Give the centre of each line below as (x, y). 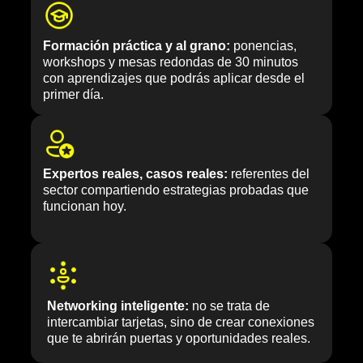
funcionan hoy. (85, 207)
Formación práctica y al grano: (137, 46)
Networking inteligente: (118, 306)
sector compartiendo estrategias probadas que (176, 190)
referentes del (269, 174)
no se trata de (229, 306)
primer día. (73, 95)
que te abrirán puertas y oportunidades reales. (179, 339)
